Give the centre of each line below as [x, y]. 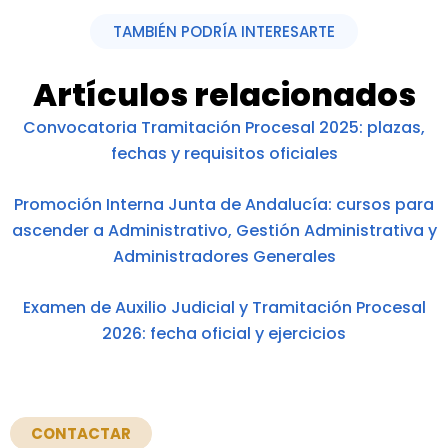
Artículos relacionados [224, 94]
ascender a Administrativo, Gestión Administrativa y [224, 230]
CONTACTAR [81, 433]
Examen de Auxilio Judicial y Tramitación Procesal [224, 307]
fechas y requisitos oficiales [224, 153]
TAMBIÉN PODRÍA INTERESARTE [224, 31]
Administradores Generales [224, 256]
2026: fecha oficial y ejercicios [224, 333]
